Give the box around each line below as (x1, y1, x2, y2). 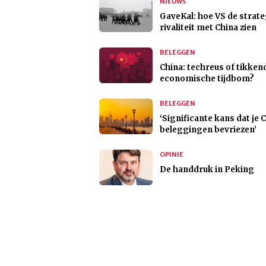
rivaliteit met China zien (160, 23, 256, 33)
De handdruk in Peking (160, 164, 254, 175)
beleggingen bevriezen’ (160, 125, 256, 135)
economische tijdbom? (160, 74, 254, 84)
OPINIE (160, 150, 183, 159)
